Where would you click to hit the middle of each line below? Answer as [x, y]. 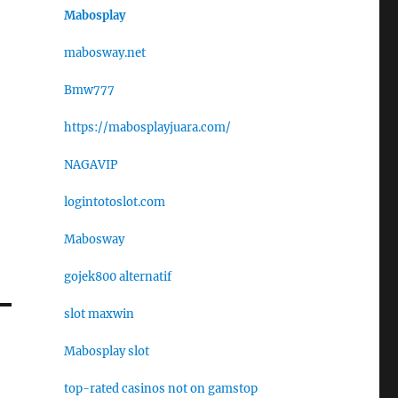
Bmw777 [89, 90]
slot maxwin [99, 314]
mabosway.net [104, 52]
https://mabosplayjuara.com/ [147, 127]
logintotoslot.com [114, 202]
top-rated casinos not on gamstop [160, 388]
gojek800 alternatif [117, 276]
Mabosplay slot [106, 351]
